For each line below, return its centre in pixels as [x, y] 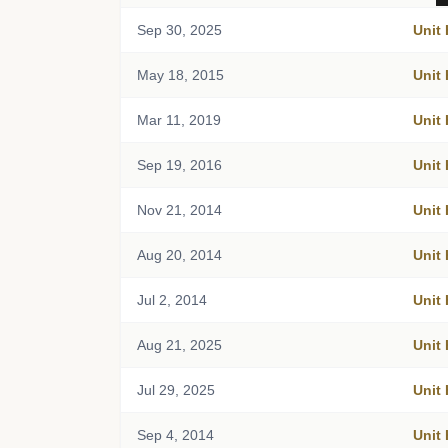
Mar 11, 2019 [179, 120]
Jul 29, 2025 [176, 390]
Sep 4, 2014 [175, 435]
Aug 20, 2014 [179, 255]
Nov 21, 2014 [179, 210]
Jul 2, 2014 [172, 300]
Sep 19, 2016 [179, 165]
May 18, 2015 [180, 75]
